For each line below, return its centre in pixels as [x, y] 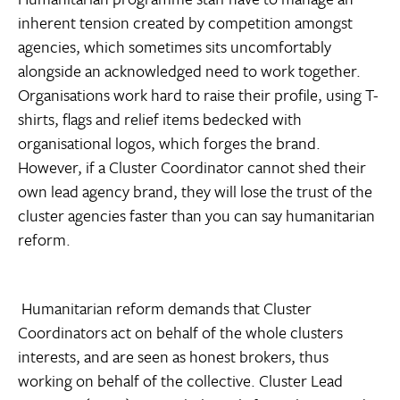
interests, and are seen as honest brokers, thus [173, 357]
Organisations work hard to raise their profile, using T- [198, 95]
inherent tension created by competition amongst [185, 23]
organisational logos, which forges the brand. [169, 143]
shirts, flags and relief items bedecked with [160, 119]
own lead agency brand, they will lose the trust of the [195, 192]
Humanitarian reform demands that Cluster [165, 308]
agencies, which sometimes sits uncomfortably [175, 47]
